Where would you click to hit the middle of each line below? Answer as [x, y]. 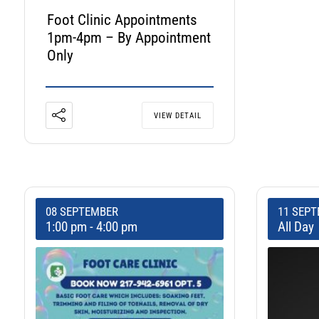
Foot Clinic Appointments [122, 20]
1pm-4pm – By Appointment [129, 38]
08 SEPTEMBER [82, 212]
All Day [296, 227]
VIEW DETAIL [178, 116]
